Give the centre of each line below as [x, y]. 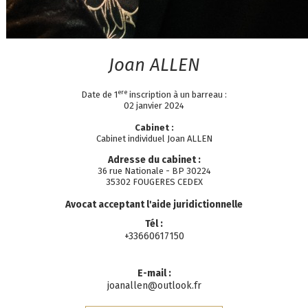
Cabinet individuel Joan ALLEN [154, 139]
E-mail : [154, 273]
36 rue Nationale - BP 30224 [154, 171]
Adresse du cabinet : [154, 160]
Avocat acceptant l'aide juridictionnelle [154, 205]
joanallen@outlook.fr [154, 286]
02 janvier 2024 [154, 106]
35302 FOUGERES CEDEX [154, 182]
